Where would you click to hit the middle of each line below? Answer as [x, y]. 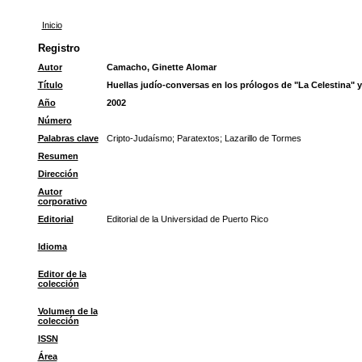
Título [50, 85]
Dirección [58, 174]
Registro [59, 48]
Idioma [52, 246]
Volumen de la [67, 311]
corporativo [62, 201]
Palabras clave [68, 138]
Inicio [52, 25]
